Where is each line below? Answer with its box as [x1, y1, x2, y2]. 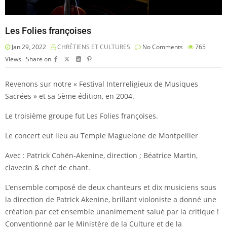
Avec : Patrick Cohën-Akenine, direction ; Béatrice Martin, [5, 150, 198, 160]
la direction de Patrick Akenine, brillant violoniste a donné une [5, 194, 216, 204]
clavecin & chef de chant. [5, 162, 90, 172]
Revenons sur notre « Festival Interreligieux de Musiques [5, 79, 198, 89]
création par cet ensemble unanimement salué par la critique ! [5, 206, 219, 216]
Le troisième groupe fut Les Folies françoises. [5, 110, 158, 121]
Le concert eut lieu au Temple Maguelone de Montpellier [5, 130, 198, 140]
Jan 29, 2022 [10, 42, 46, 51]
